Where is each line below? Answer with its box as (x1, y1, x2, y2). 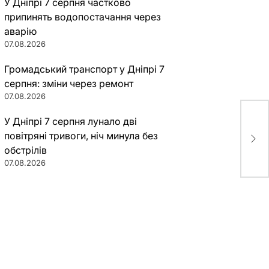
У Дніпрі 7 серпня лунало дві (4, 115, 137, 127)
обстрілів (4, 144, 47, 156)
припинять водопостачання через (4, 11, 161, 23)
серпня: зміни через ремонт (4, 77, 133, 89)
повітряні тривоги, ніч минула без (4, 130, 158, 142)
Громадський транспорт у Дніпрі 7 (4, 63, 165, 75)
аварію (4, 25, 37, 37)
